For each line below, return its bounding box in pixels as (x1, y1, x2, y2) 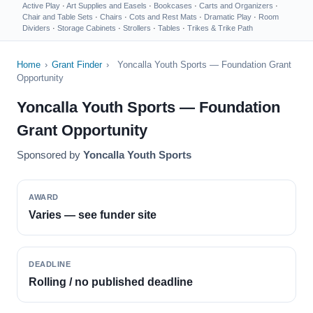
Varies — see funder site (29, 209, 156, 221)
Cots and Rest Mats (129, 13, 197, 21)
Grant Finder (52, 59, 102, 70)
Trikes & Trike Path (187, 24, 253, 32)
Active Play (22, 1, 60, 10)
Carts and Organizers (199, 1, 273, 10)
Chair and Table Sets (22, 13, 93, 21)
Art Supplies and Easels (66, 1, 147, 10)
